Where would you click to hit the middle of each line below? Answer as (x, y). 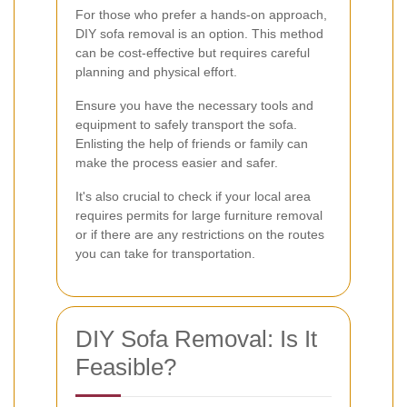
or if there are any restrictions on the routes (200, 234)
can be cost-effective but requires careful (193, 52)
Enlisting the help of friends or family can (192, 143)
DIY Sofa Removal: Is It (196, 338)
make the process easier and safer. (177, 162)
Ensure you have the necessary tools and (194, 105)
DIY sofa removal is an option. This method (199, 33)
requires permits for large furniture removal (199, 215)
